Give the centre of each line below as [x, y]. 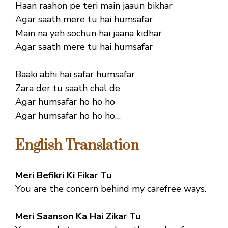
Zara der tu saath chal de [68, 88]
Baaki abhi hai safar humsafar [75, 74]
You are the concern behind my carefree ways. [111, 189]
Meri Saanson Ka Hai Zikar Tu [78, 216]
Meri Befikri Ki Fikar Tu [63, 175]
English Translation [77, 145]
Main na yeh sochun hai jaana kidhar [89, 33]
